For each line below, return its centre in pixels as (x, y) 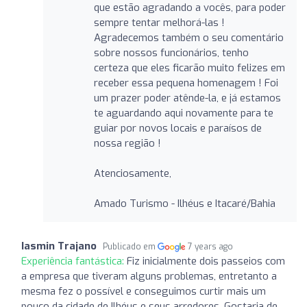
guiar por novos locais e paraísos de (177, 128)
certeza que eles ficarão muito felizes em (189, 67)
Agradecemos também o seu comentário (188, 37)
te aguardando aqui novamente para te (183, 113)
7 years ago (211, 246)
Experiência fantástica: (74, 261)
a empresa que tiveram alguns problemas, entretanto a (149, 276)
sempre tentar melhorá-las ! (159, 22)
